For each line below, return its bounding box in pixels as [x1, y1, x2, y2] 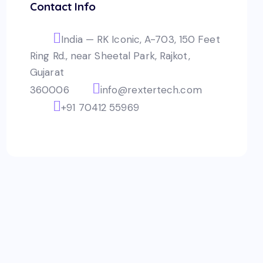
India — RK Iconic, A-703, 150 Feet [61, 33, 220, 46]
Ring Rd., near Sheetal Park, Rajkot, [30, 49, 190, 63]
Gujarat [30, 66, 64, 79]
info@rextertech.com [100, 83, 202, 97]
